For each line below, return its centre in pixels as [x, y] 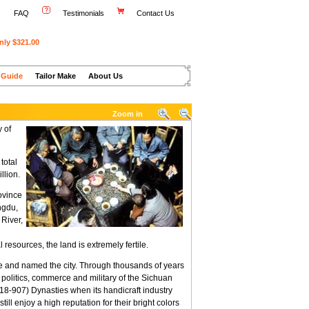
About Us [106, 76]
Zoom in [128, 114]
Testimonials [83, 13]
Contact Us [157, 13]
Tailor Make [56, 76]
